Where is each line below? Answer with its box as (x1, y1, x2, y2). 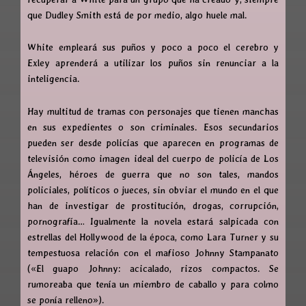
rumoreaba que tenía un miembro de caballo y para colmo (27, 278, 279, 290)
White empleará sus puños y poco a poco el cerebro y (27, 42, 279, 53)
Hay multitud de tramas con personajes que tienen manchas (27, 105, 279, 117)
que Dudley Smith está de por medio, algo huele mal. (27, 9, 247, 20)
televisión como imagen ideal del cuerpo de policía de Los (27, 152, 279, 164)
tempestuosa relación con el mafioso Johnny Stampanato (27, 247, 279, 258)
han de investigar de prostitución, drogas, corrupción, (27, 199, 279, 211)
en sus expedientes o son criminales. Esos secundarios (27, 121, 279, 133)
